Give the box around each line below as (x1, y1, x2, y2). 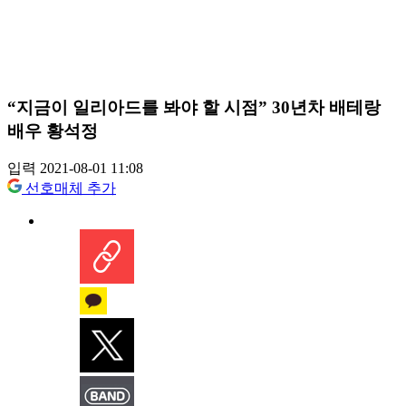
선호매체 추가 (25, 180, 116, 197)
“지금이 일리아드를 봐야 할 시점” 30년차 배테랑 (7, 97, 381, 117)
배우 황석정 (7, 121, 98, 140)
